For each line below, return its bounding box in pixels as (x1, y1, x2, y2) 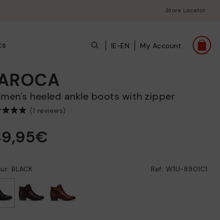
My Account (140, 41, 181, 50)
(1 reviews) (30, 106, 66, 115)
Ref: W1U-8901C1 (151, 165, 208, 173)
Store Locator (165, 6, 205, 14)
